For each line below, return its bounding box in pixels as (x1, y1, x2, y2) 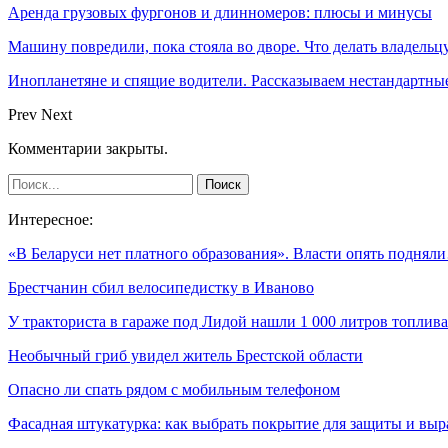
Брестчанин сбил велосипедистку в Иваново (8, 279, 314, 297)
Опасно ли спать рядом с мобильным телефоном (8, 381, 340, 399)
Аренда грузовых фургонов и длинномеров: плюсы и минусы (8, 4, 432, 22)
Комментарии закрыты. (8, 140, 168, 158)
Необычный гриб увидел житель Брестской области (8, 347, 363, 365)
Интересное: (8, 211, 93, 229)
